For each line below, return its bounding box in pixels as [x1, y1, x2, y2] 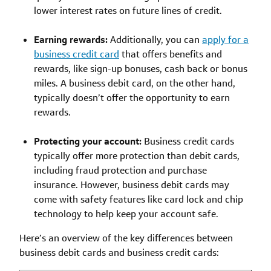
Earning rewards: [34, 33, 108, 46]
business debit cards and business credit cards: [19, 246, 219, 259]
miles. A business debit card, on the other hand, [34, 76, 235, 90]
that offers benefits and [119, 47, 222, 60]
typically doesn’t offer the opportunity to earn [34, 91, 230, 104]
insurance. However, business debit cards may [34, 178, 229, 191]
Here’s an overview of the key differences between [19, 231, 233, 244]
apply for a [202, 33, 249, 46]
